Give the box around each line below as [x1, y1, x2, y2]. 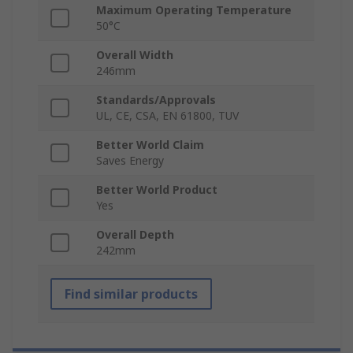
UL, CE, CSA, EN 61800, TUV [96, 108, 239, 124]
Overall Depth [96, 227, 174, 243]
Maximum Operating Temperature [96, 2, 292, 18]
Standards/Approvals [96, 92, 216, 108]
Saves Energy [96, 153, 164, 169]
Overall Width [96, 47, 173, 63]
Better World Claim [96, 137, 204, 153]
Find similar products [65, 285, 198, 303]
